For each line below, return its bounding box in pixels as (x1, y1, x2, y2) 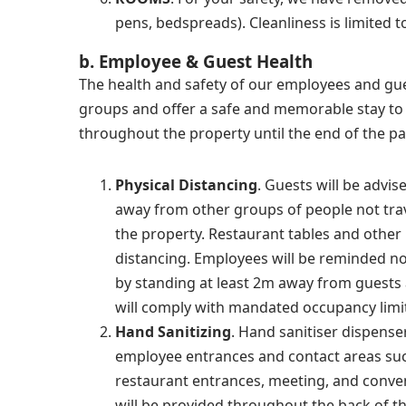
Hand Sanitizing (115, 322, 231, 342)
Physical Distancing (115, 175, 257, 195)
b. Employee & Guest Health (79, 50, 313, 72)
